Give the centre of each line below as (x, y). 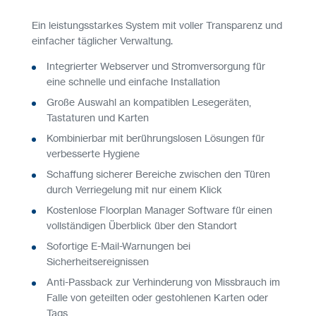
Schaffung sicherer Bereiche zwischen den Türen (158, 174)
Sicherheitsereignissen (98, 261)
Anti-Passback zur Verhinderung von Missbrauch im (163, 281)
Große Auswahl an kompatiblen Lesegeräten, (149, 102)
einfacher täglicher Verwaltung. (102, 40)
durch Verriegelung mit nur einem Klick (134, 189)
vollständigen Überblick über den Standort (142, 225)
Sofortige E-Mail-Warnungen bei (119, 245)
